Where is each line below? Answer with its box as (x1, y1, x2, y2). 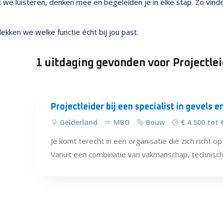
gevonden (96, 58, 145, 69)
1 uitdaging (36, 58, 96, 69)
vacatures (35, 80, 113, 97)
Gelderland (60, 117, 98, 127)
